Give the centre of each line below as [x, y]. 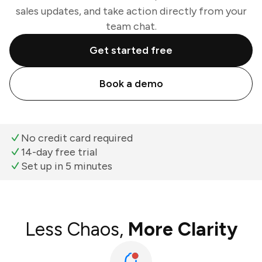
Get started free [131, 50]
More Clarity [182, 229]
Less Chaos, [76, 229]
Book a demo [131, 84]
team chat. [131, 26]
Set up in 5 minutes [67, 166]
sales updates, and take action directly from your [131, 11]
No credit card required [77, 138]
